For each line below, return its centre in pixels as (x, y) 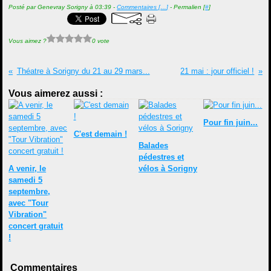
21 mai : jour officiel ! (217, 71)
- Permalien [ (187, 7)
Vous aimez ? (28, 41)
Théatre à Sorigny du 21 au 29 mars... (83, 71)
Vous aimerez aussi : (56, 93)
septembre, (30, 191)
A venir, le (28, 168)
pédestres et (161, 157)
